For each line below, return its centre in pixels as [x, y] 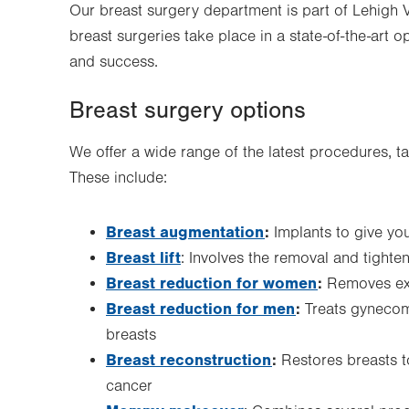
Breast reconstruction [189, 360]
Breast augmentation [185, 232]
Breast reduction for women [212, 283]
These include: [118, 178]
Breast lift [143, 258]
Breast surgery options [188, 110]
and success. [114, 62]
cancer [129, 386]
